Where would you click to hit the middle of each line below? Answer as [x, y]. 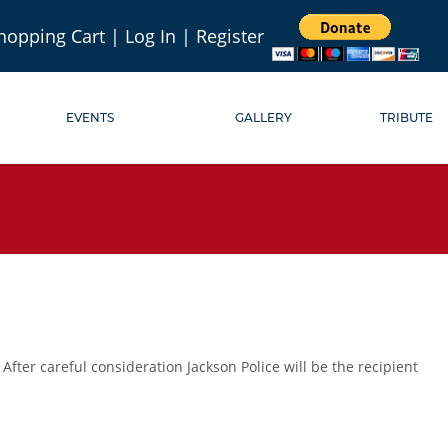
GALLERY [264, 117]
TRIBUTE [407, 117]
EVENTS [89, 117]
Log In [150, 36]
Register [230, 36]
